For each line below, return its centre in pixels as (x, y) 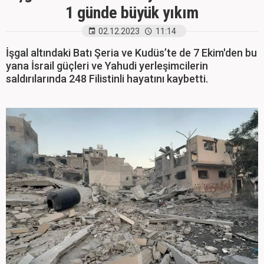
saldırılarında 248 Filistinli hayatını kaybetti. (107, 79)
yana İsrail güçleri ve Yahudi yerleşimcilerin (107, 66)
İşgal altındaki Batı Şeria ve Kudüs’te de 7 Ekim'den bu (131, 53)
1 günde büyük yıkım (132, 13)
